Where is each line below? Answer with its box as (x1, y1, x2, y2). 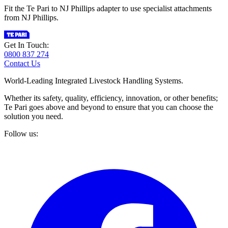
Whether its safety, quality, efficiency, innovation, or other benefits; (4, 93, 218, 102)
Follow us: (4, 129, 38, 138)
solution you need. (4, 111, 63, 121)
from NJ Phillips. (4, 13, 59, 22)
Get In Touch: (4, 40, 49, 49)
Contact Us (4, 59, 40, 68)
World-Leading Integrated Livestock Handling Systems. (4, 76, 183, 85)
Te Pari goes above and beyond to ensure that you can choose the (4, 102, 213, 111)
